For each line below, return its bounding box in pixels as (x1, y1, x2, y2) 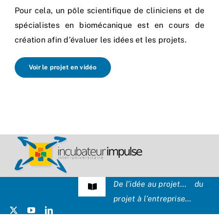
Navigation (87, 186, 127, 196)
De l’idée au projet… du (113, 179, 204, 189)
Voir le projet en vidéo (29, 64, 97, 71)
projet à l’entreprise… (113, 194, 192, 204)
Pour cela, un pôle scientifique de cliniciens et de (15, 6, 204, 16)
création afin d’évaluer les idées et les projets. (15, 35, 187, 45)
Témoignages (9, 206, 46, 214)
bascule (87, 205, 116, 215)
